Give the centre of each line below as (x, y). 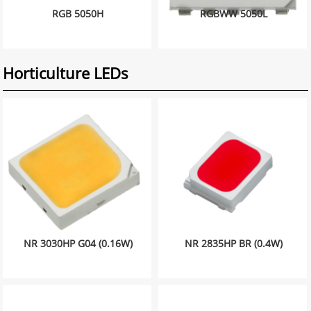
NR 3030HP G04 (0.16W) (78, 243)
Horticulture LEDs (66, 73)
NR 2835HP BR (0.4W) (233, 243)
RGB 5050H (78, 14)
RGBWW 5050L (233, 14)
